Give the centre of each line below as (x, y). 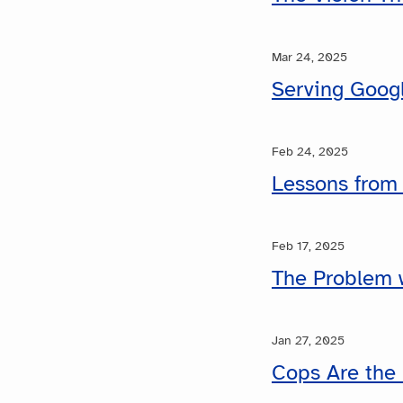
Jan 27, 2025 (308, 340)
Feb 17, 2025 (308, 246)
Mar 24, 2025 (309, 57)
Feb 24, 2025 (310, 151)
